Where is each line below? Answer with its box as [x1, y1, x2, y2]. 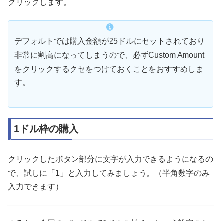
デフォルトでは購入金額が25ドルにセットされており [14, 37, 205, 46]
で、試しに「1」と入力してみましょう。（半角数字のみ [8, 169, 210, 178]
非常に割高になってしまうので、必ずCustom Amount [14, 51, 204, 60]
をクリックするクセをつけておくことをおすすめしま [14, 65, 204, 74]
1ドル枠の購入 [14, 123, 78, 134]
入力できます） [8, 183, 63, 191]
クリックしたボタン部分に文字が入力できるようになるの [8, 155, 213, 164]
